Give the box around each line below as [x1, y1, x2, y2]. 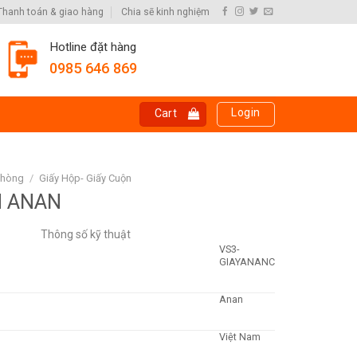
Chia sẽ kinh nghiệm [120, 6, 210, 18]
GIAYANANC [219, 256, 276, 269]
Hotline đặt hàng [49, 40, 137, 55]
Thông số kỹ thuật [40, 228, 131, 241]
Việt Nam [219, 331, 261, 343]
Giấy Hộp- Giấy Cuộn [38, 172, 131, 184]
